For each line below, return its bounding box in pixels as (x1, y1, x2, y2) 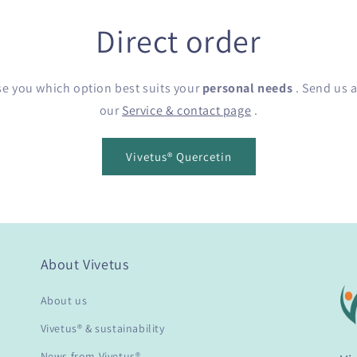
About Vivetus (40, 255, 129, 273)
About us (40, 293, 88, 308)
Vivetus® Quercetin (125, 148, 232, 164)
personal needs (202, 80, 293, 97)
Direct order (96, 20, 261, 62)
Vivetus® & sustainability (40, 321, 165, 335)
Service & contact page (122, 102, 252, 120)
